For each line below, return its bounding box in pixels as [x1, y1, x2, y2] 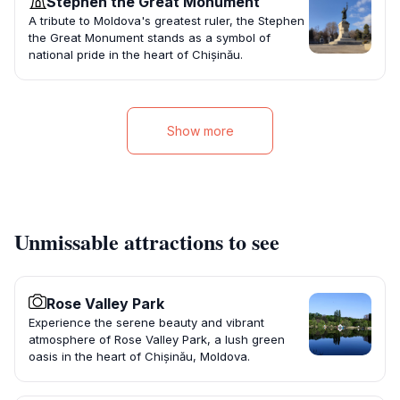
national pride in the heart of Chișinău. [29, 47, 243, 62]
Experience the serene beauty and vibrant [29, 315, 264, 330]
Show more [166, 123, 234, 139]
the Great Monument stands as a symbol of [29, 30, 271, 46]
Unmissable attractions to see [14, 226, 279, 258]
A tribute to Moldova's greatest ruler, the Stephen [29, 13, 304, 29]
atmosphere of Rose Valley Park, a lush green [29, 332, 285, 347]
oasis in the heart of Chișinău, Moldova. [29, 349, 250, 364]
